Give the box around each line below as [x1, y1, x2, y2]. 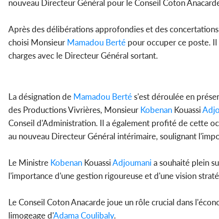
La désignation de [8, 91, 73, 102]
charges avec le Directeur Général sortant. [8, 50, 158, 61]
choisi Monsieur [8, 37, 67, 48]
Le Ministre [8, 157, 50, 168]
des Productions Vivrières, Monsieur [8, 105, 140, 115]
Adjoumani [112, 157, 152, 168]
